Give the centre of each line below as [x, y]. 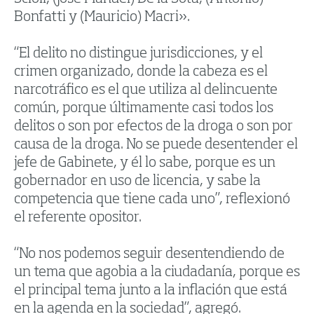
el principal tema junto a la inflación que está [151, 291]
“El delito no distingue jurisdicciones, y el [138, 54]
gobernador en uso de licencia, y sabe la [137, 182]
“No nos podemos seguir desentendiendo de [149, 255]
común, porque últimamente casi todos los [144, 109]
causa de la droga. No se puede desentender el [156, 145]
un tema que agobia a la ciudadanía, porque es [157, 273]
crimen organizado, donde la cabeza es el [141, 73]
